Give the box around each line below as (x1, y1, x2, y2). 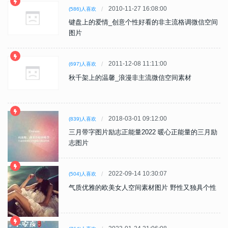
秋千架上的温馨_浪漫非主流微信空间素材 (69, 74, 191, 81)
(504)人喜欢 (69, 171, 96, 177)
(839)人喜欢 (69, 116, 96, 122)
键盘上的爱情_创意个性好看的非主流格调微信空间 (69, 18, 218, 26)
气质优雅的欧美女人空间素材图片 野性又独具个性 (69, 184, 216, 191)
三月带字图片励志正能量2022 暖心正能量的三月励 (69, 128, 217, 136)
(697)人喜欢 (69, 61, 96, 67)
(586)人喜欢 (69, 6, 96, 12)
